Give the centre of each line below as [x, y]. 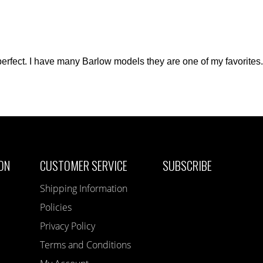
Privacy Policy [68, 226]
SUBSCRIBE [188, 165]
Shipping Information [84, 188]
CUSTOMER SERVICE [84, 165]
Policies [56, 207]
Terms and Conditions [86, 245]
